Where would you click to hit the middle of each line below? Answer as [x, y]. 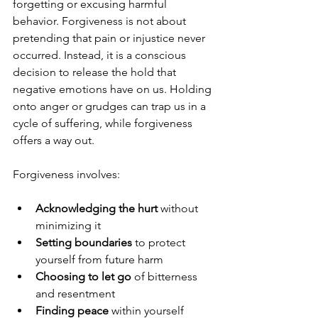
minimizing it [71, 226]
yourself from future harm [102, 260]
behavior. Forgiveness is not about [101, 21]
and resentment [78, 294]
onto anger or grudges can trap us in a [111, 106]
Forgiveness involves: [66, 175]
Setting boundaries [84, 243]
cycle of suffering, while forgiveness [104, 124]
